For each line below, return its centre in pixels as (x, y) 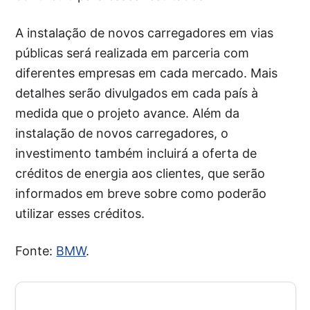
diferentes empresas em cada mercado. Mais (147, 73)
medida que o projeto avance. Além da (128, 113)
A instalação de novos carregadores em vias (145, 33)
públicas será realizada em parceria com (133, 53)
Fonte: (36, 251)
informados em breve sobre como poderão (141, 194)
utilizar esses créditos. (80, 214)
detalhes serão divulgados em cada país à (137, 93)
